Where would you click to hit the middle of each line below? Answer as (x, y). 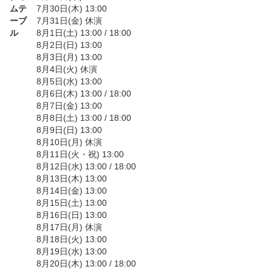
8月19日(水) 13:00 (72, 252)
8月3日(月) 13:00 (69, 57)
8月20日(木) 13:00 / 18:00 (86, 264)
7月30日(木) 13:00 (72, 9)
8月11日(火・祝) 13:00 (80, 155)
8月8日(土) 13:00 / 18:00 (84, 118)
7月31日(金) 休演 (69, 21)
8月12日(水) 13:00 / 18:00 (86, 167)
